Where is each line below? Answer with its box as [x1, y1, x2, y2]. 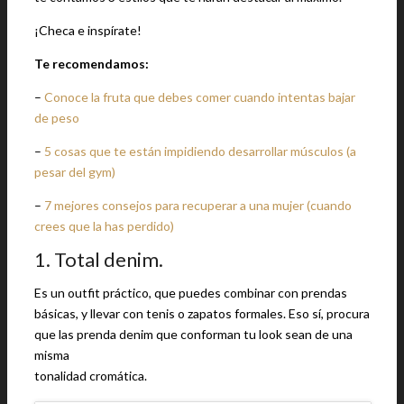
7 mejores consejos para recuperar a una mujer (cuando [44, 197, 352, 213]
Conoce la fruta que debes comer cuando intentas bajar [44, 89, 355, 105]
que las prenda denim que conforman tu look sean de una [34, 326, 353, 342]
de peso [34, 110, 79, 125]
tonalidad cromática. [34, 368, 147, 383]
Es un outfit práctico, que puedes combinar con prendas [34, 285, 347, 300]
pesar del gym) [34, 164, 115, 179]
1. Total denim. [34, 247, 163, 271]
